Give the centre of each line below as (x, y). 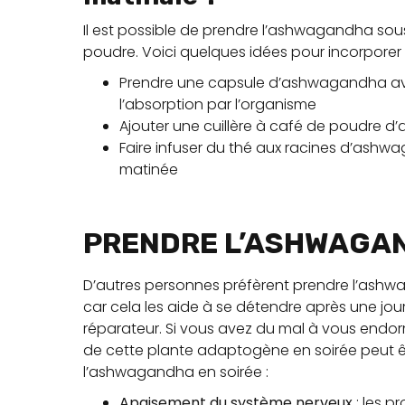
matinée (149, 170)
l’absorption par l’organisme (218, 104)
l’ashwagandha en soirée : (176, 372)
